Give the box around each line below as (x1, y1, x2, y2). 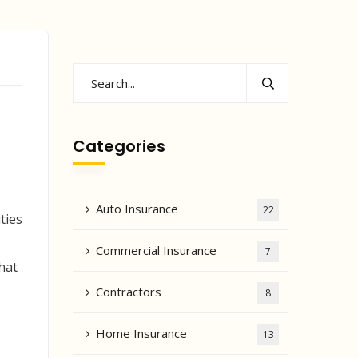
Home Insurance (96, 325, 187, 341)
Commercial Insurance (96, 242, 217, 258)
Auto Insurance (96, 201, 178, 217)
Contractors (96, 284, 161, 300)
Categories (73, 135, 165, 157)
